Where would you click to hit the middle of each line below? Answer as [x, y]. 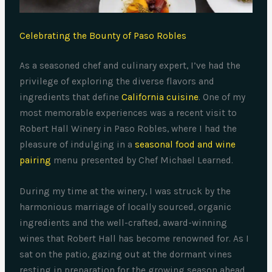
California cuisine [160, 97]
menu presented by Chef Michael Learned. [142, 161]
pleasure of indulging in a [77, 145]
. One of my [222, 97]
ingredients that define [71, 97]
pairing [36, 161]
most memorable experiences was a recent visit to [128, 113]
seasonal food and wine [185, 145]
